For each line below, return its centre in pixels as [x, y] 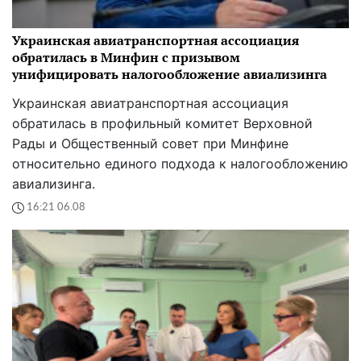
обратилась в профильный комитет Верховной [162, 123]
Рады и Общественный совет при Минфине [150, 143]
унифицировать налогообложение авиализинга [170, 74]
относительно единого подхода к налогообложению [180, 163]
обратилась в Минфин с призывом [126, 57]
